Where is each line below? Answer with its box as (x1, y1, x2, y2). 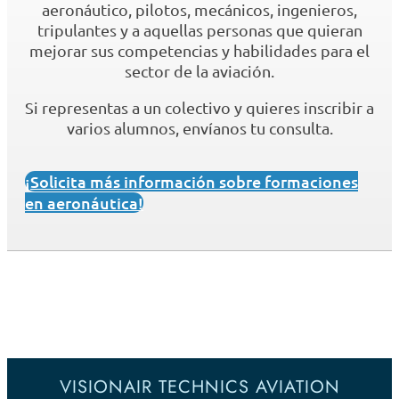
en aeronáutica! (25, 192, 143, 214)
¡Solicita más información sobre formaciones (25, 171, 358, 192)
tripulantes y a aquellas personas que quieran (37, 20, 362, 40)
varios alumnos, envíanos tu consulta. (66, 118, 333, 138)
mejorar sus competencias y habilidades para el (29, 41, 370, 61)
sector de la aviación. (125, 61, 274, 81)
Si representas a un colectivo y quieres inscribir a (25, 98, 374, 118)
